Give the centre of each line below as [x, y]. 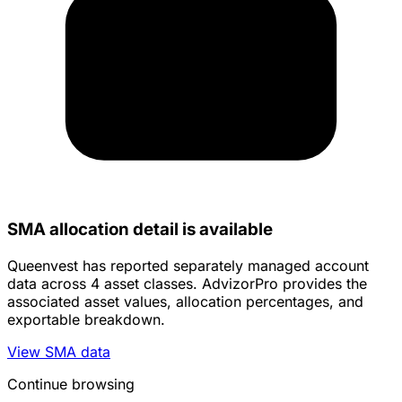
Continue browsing [71, 385]
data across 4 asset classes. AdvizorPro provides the [187, 284]
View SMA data [59, 352]
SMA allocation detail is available [140, 230]
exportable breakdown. [86, 320]
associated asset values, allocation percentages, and [185, 302]
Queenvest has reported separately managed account [188, 266]
